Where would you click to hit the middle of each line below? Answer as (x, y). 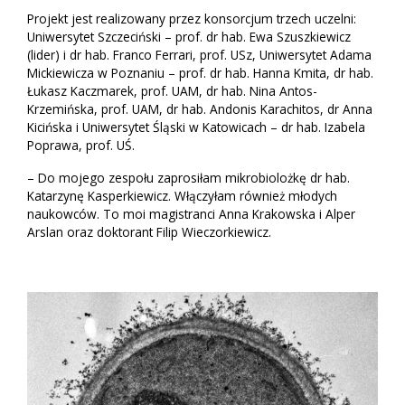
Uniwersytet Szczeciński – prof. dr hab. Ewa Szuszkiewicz (189, 37)
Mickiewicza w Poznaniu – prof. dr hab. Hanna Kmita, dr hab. (200, 73)
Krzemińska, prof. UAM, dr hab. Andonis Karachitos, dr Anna (200, 109)
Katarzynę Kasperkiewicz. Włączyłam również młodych (182, 196)
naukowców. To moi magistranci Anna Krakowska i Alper (191, 214)
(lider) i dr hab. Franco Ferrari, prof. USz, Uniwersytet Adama (199, 55)
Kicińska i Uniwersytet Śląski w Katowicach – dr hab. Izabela (196, 127)
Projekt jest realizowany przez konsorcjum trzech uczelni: (192, 19)
